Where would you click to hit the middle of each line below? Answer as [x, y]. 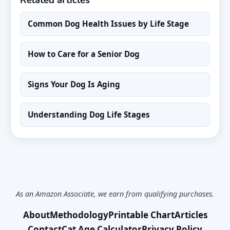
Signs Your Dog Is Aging [74, 84]
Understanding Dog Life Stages [89, 114]
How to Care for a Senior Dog [84, 54]
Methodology [79, 215]
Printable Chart [141, 215]
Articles [191, 215]
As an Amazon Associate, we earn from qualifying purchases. [115, 194]
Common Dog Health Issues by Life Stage [108, 23]
